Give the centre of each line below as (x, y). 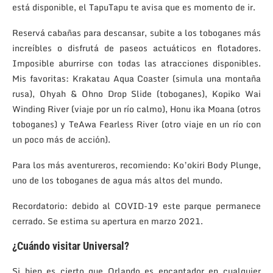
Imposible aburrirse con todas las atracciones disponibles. (136, 63)
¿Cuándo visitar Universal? (71, 246)
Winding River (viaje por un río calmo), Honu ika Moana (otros (136, 108)
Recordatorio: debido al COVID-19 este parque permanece (136, 205)
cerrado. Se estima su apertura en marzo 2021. (108, 221)
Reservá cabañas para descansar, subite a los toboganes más (136, 32)
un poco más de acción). (61, 139)
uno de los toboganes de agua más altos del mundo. (117, 180)
